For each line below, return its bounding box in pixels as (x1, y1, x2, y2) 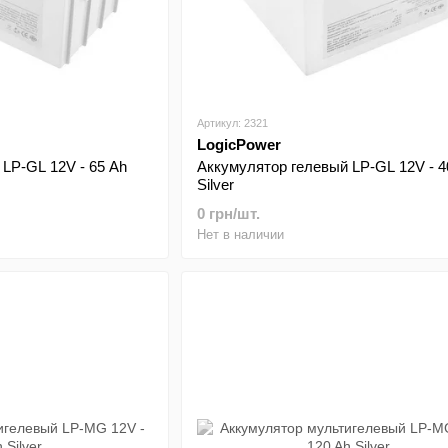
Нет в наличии (196, 227, 284, 242)
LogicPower (196, 136, 281, 153)
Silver (196, 176, 234, 193)
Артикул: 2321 (196, 117, 268, 129)
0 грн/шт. (196, 205, 260, 222)
